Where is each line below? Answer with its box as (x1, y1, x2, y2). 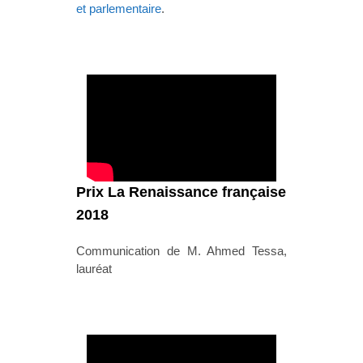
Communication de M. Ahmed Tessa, (76, 244, 287, 258)
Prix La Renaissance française (76, 184, 286, 201)
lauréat (76, 262, 112, 276)
